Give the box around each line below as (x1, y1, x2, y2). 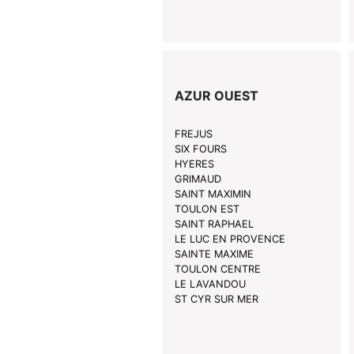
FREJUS (174, 128, 213, 141)
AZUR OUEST (174, 88, 258, 104)
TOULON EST (174, 203, 239, 216)
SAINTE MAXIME (174, 248, 254, 261)
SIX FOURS (174, 143, 227, 156)
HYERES (174, 158, 214, 171)
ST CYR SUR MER (174, 293, 258, 306)
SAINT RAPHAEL (174, 218, 254, 231)
